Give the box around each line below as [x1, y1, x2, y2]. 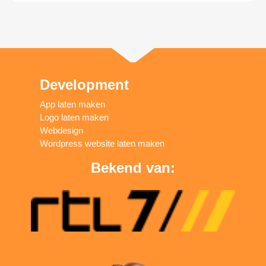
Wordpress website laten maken [40, 138, 165, 149]
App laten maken [40, 99, 106, 110]
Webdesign [40, 125, 84, 136]
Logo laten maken [40, 112, 109, 123]
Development [40, 77, 129, 93]
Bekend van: [90, 160, 175, 176]
